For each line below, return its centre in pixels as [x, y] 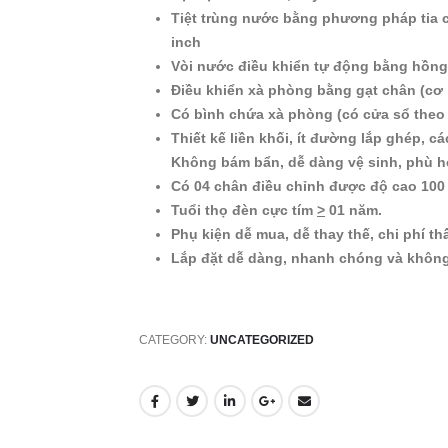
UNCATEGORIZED [262, 339]
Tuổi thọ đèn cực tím [244, 210]
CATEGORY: [174, 339]
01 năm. [353, 210]
